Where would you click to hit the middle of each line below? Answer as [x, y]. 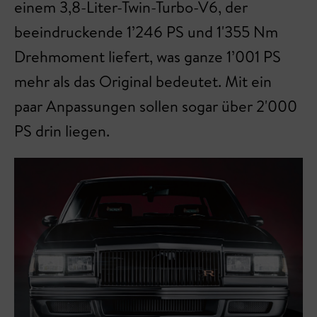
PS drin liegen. [62, 131]
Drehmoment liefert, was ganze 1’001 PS [148, 57]
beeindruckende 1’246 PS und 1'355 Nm [146, 32]
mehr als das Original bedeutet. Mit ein [143, 82]
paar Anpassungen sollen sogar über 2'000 [156, 106]
